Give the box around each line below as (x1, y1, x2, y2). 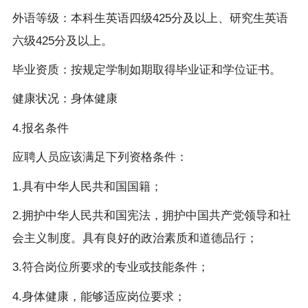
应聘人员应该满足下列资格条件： (12, 151, 188, 164)
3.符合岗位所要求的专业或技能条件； (12, 261, 209, 274)
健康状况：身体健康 (12, 92, 118, 106)
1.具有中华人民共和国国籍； (12, 179, 162, 193)
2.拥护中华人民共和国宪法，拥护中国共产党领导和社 (12, 208, 291, 222)
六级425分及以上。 (12, 34, 113, 47)
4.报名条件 (12, 121, 69, 135)
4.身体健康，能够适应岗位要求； (12, 289, 186, 303)
